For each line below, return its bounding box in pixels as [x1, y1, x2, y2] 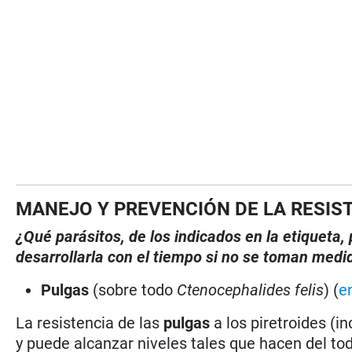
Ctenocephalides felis [173, 280, 324, 299]
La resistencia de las [16, 313, 164, 332]
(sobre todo [93, 280, 174, 299]
